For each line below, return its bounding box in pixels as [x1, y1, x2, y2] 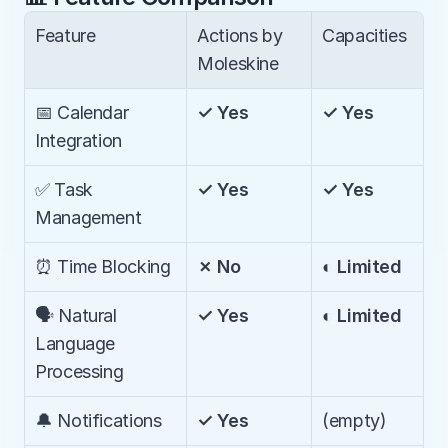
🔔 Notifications [35, 410, 162, 431]
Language [35, 333, 116, 354]
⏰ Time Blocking [35, 256, 171, 277]
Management [35, 207, 142, 228]
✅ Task [35, 179, 93, 200]
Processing [35, 361, 124, 382]
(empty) [322, 410, 387, 431]
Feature [35, 25, 96, 46]
